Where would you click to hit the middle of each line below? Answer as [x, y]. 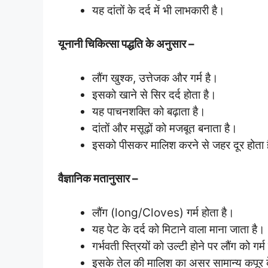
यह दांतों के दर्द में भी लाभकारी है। [159, 10]
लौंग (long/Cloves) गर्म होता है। [163, 212]
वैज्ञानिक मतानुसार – [98, 179]
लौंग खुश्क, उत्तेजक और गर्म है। [155, 78]
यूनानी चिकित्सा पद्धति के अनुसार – [126, 44]
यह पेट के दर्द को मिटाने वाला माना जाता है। [179, 229]
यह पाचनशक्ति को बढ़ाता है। [149, 111]
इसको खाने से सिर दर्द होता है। [154, 95]
